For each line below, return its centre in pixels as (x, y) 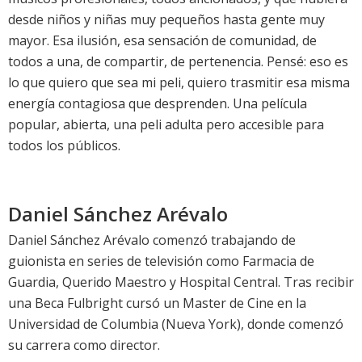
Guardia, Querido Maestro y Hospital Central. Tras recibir (181, 282)
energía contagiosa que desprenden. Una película (158, 104)
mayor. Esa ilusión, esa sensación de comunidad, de (162, 41)
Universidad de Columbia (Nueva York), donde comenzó (176, 324)
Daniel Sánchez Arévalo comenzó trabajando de (152, 240)
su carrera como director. (84, 345)
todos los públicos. (64, 146)
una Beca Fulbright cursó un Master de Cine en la (157, 303)
